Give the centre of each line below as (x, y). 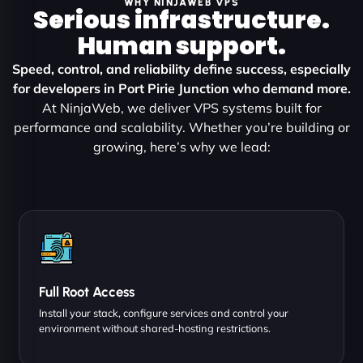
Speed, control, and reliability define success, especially (181, 68)
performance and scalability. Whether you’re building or (181, 127)
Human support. (181, 46)
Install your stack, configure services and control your (164, 312)
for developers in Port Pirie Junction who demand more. (181, 88)
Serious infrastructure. (181, 20)
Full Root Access (87, 291)
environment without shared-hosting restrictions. (155, 328)
